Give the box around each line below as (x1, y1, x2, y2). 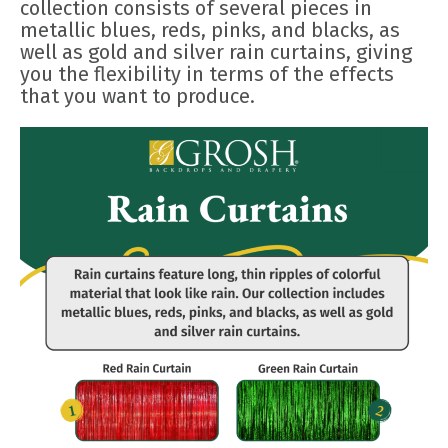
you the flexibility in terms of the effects (20, 62, 394, 87)
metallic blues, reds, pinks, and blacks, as (20, 18, 400, 43)
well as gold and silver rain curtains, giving (20, 40, 412, 65)
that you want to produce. (20, 84, 255, 109)
